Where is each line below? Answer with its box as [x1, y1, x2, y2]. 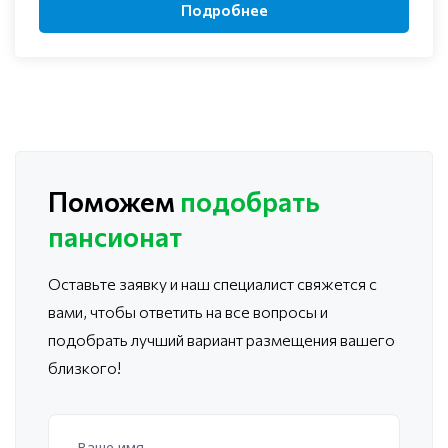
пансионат [48, 219, 182, 254]
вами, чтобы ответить [48, 302, 203, 322]
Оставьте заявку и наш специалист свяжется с [48, 274, 377, 294]
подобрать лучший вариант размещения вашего [48, 330, 395, 350]
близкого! [48, 358, 121, 378]
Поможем [48, 184, 180, 219]
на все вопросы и [203, 302, 328, 322]
